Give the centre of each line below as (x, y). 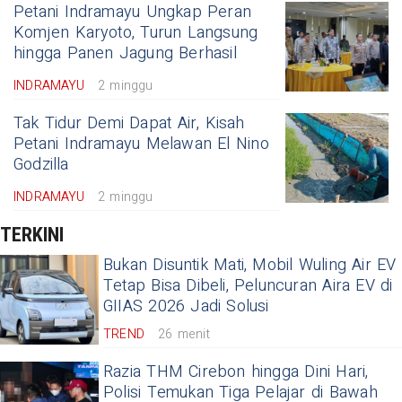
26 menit (184, 335)
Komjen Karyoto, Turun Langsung (136, 33)
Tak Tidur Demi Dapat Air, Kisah (129, 124)
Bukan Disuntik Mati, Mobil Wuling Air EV (250, 266)
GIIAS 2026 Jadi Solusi (186, 307)
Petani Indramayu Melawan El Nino (141, 144)
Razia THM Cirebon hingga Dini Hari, (236, 372)
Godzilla (41, 165)
